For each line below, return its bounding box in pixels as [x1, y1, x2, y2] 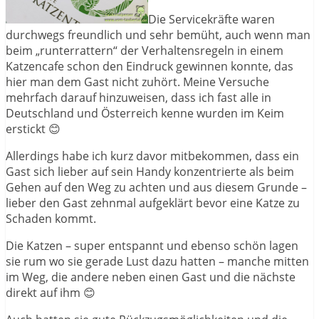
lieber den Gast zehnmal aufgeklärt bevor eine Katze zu [6, 194, 300, 211]
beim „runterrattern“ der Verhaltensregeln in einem [6, 42, 283, 58]
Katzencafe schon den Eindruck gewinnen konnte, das [6, 58, 293, 74]
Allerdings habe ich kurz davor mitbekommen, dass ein [6, 147, 299, 164]
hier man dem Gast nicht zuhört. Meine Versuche [6, 73, 269, 90]
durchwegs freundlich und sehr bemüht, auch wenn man [6, 26, 310, 43]
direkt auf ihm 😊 [6, 284, 95, 300]
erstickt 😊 [6, 120, 61, 137]
